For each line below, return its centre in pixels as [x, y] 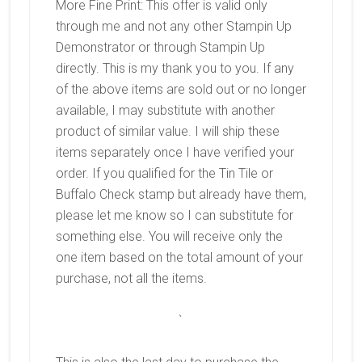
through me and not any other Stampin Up [173, 26]
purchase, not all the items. [133, 278]
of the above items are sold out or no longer [181, 89]
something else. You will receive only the [169, 236]
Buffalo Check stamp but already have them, [181, 194]
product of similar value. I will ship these [167, 131]
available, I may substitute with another [165, 110]
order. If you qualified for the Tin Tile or [164, 173]
